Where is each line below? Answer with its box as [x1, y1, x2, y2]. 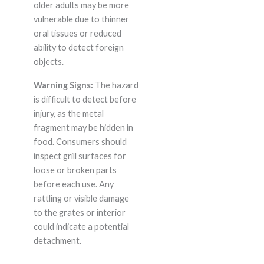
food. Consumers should [33, 137, 127, 147]
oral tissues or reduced [33, 28, 121, 39]
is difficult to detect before [33, 94, 136, 105]
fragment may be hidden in [33, 123, 133, 133]
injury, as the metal [33, 108, 104, 119]
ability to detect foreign [33, 42, 124, 53]
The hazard [93, 80, 138, 91]
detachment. [33, 236, 81, 246]
